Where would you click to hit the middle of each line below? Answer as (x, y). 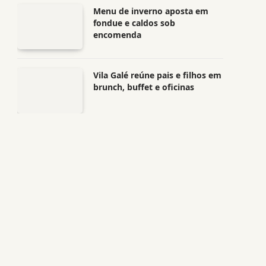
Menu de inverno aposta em (151, 11)
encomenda (117, 35)
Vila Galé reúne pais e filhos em (157, 75)
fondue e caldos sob (134, 23)
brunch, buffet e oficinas (144, 87)
